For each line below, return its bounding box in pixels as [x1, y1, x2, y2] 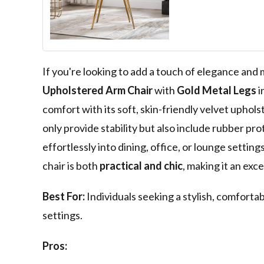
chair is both [42, 159, 100, 173]
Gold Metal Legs [177, 84, 256, 97]
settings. [42, 209, 82, 222]
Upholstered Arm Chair [42, 84, 153, 97]
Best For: [42, 190, 85, 203]
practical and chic [100, 159, 183, 173]
